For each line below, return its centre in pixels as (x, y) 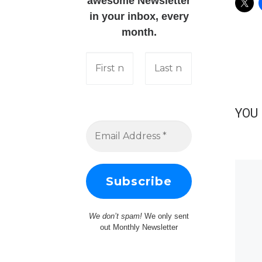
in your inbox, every (139, 17)
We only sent (167, 216)
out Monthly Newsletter (139, 227)
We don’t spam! (117, 216)
